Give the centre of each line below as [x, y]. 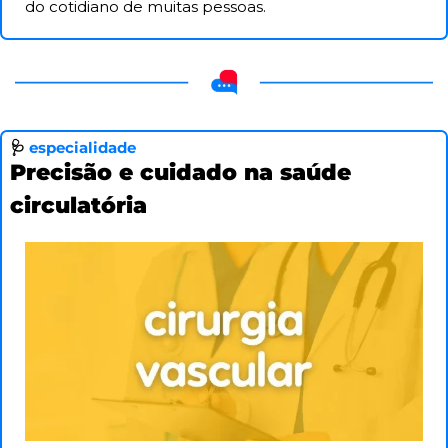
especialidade [82, 148]
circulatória [78, 206]
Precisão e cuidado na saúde [180, 173]
